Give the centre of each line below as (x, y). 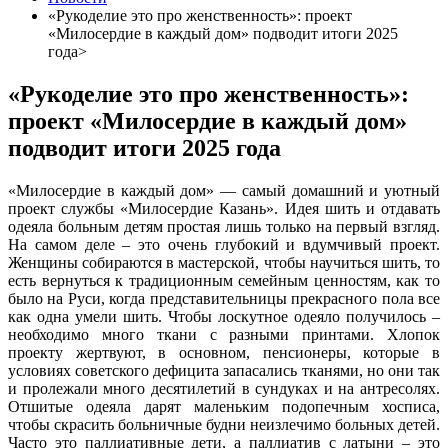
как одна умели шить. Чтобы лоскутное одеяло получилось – (224, 316)
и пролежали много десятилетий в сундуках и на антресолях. (224, 388)
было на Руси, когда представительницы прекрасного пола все (224, 298)
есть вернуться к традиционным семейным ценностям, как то (224, 280)
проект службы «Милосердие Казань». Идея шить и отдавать (224, 208)
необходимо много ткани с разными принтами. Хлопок (224, 334)
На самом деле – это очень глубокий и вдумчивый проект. (224, 244)
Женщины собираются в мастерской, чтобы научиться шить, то (224, 262)
